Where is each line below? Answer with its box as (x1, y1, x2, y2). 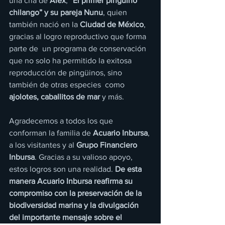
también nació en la (9, 20, 80, 29)
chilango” (9, 8, 42, 17)
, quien (103, 8, 129, 17)
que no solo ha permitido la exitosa (9, 56, 134, 65)
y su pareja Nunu (44, 8, 103, 17)
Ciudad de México (80, 20, 144, 29)
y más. (102, 92, 126, 101)
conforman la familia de (9, 128, 93, 137)
